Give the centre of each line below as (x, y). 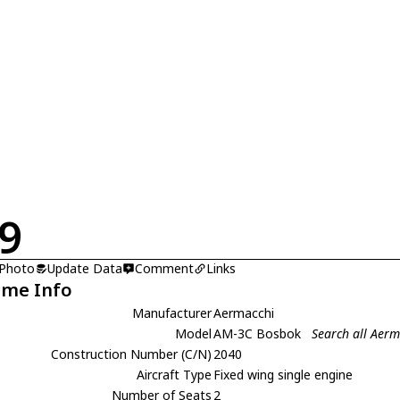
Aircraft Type (175, 375)
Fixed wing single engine (283, 375)
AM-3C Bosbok (259, 333)
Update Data (85, 268)
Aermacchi (244, 313)
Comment (165, 268)
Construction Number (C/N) (132, 354)
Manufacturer (172, 313)
